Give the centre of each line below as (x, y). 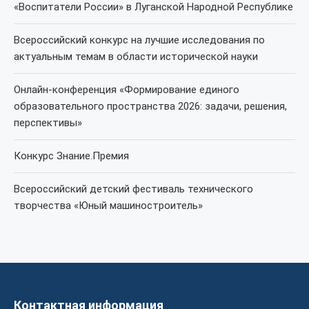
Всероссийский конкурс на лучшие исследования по (139, 40)
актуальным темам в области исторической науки (136, 57)
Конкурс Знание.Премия (71, 156)
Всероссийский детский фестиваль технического (133, 189)
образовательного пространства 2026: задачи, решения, (150, 106)
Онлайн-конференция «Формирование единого (127, 90)
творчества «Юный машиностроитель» (108, 206)
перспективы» (48, 123)
